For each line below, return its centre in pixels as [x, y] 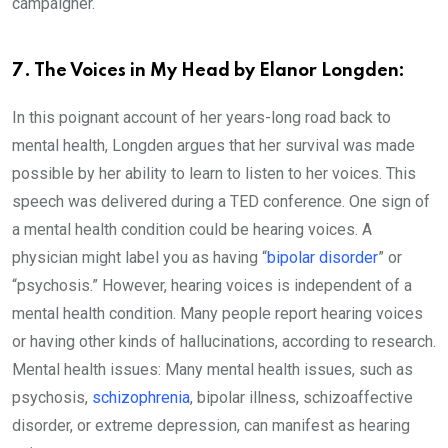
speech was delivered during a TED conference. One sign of [221, 201]
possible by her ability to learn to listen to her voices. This [214, 173]
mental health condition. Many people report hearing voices [217, 313]
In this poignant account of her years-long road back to [201, 117]
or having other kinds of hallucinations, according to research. [224, 341]
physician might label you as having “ [139, 257]
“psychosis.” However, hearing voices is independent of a [212, 285]
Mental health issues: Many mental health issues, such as [212, 369]
